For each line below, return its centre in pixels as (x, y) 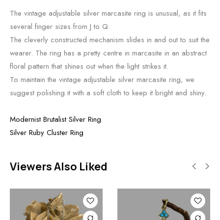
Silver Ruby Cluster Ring (47, 132)
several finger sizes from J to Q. (60, 26)
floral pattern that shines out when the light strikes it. (89, 66)
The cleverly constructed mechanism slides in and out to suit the (110, 40)
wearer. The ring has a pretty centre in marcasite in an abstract (108, 53)
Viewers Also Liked (59, 166)
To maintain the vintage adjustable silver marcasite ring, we (102, 79)
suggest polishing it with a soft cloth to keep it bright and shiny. (108, 93)
